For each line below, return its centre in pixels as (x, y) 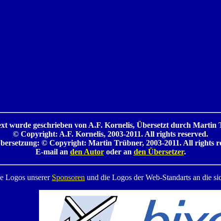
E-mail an (53, 152)
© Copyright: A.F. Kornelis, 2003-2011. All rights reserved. (110, 134)
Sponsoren (68, 178)
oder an (119, 152)
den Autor (87, 152)
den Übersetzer (159, 152)
